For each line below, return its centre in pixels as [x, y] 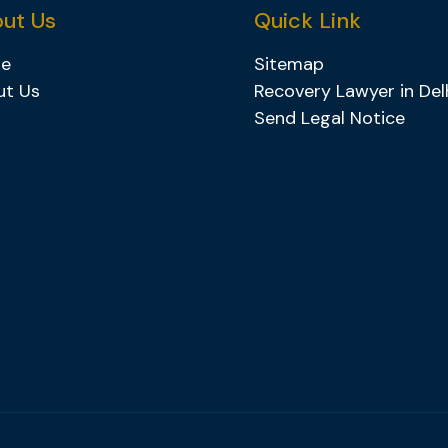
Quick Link [307, 21]
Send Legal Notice [329, 118]
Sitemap [289, 64]
